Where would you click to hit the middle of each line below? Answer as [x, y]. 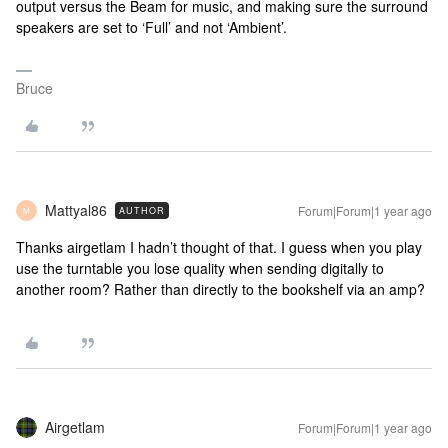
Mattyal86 [76, 210]
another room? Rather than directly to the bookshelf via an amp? [222, 289]
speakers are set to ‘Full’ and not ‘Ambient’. [153, 27]
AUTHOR [142, 210]
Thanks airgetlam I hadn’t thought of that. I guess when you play [219, 247]
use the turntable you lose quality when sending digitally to [200, 268]
